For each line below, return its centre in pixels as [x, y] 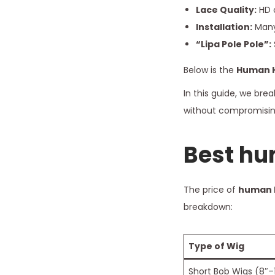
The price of [211, 189]
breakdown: [208, 207]
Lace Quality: [226, 10]
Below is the [210, 70]
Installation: [224, 27]
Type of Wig [216, 246]
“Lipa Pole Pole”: [233, 44]
